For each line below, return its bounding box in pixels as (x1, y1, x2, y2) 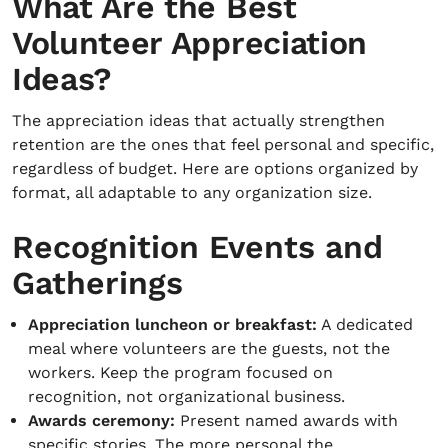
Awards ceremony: (28, 411, 175, 430)
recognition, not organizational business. (28, 387, 345, 406)
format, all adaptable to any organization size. (12, 183, 372, 202)
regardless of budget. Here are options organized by (12, 159, 418, 178)
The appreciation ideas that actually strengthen (12, 111, 385, 130)
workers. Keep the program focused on (28, 363, 333, 382)
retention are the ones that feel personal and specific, (12, 135, 434, 154)
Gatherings (12, 264, 183, 302)
